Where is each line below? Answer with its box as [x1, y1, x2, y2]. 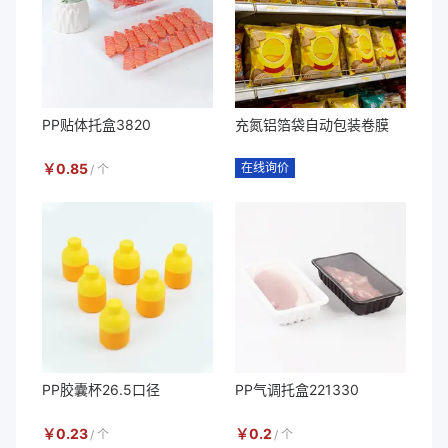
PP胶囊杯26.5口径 [42, 381, 160, 398]
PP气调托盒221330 [235, 381, 359, 398]
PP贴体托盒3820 [42, 116, 151, 133]
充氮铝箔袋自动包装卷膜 [235, 116, 389, 133]
